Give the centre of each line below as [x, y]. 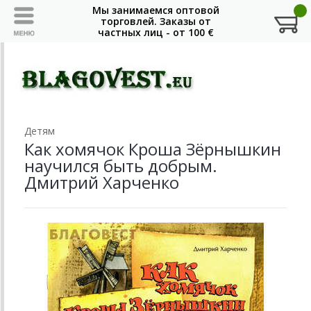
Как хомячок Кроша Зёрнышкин [153, 149]
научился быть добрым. [121, 165]
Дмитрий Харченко [102, 182]
